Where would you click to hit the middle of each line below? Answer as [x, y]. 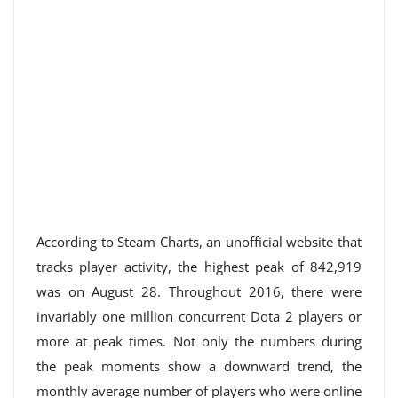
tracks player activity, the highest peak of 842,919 [199, 267]
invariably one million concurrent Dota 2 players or [199, 316]
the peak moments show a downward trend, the [199, 366]
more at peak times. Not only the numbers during [199, 341]
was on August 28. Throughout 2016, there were [199, 291]
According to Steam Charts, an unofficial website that [199, 242]
